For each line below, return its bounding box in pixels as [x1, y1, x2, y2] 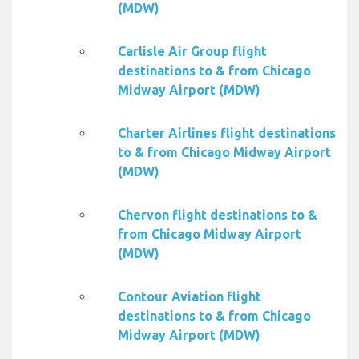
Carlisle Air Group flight [118, 44, 267, 59]
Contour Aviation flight [118, 289, 261, 305]
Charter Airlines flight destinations [118, 126, 336, 141]
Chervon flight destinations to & [118, 208, 317, 223]
